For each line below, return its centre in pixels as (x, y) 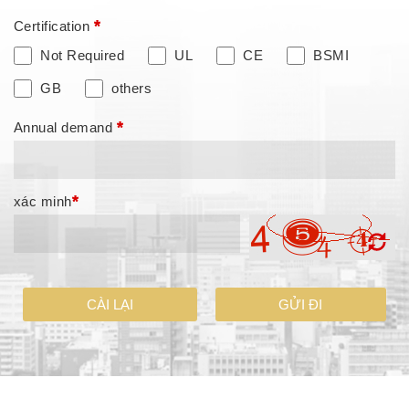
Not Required (83, 56)
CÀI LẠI (110, 305)
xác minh (43, 202)
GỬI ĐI (301, 305)
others (132, 89)
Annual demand (65, 128)
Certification (54, 26)
